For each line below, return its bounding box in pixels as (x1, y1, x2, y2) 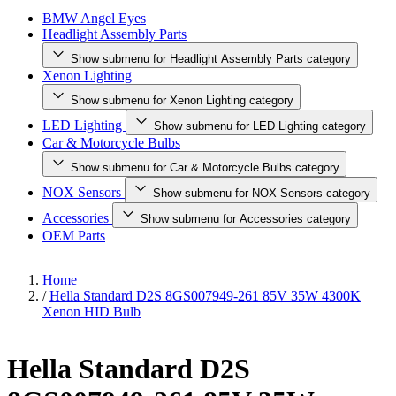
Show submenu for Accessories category (141, 212, 351, 225)
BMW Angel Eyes (42, 11, 146, 26)
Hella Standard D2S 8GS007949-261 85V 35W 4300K (49, 288, 361, 303)
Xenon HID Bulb (42, 304, 141, 319)
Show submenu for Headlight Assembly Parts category (71, 52, 351, 65)
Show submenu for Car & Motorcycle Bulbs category (71, 161, 339, 174)
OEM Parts (42, 228, 105, 243)
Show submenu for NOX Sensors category (153, 187, 370, 200)
